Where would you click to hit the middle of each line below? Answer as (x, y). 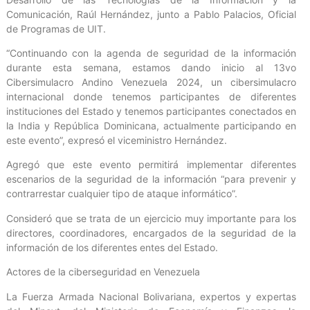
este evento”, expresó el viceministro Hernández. (117, 140)
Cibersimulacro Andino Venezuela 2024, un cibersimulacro (151, 82)
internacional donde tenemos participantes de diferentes (151, 97)
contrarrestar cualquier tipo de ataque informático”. (122, 194)
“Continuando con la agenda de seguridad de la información (151, 53)
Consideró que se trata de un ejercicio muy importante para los (151, 218)
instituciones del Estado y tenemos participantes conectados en (151, 111)
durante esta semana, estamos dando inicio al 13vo (151, 68)
